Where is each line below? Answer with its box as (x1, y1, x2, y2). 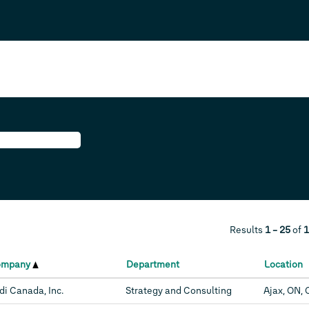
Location (264, 259, 303, 270)
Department (126, 259, 179, 270)
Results (230, 224, 265, 236)
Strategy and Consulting (126, 285, 232, 297)
